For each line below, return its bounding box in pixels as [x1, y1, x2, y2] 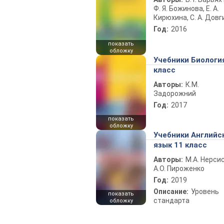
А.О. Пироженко [153, 164, 204, 172]
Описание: [153, 187, 188, 195]
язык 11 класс [153, 140, 207, 149]
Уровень [191, 187, 219, 195]
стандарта [153, 196, 189, 204]
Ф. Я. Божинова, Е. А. [153, 4, 219, 12]
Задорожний [153, 89, 196, 97]
